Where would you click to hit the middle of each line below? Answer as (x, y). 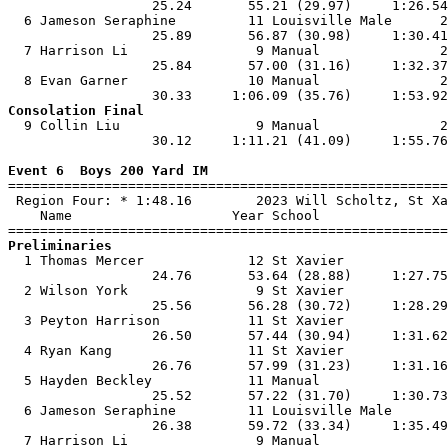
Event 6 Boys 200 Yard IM (108, 170)
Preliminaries (60, 245)
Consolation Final (76, 110)
